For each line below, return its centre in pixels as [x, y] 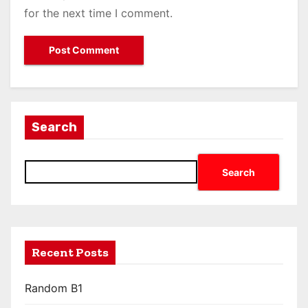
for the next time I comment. [98, 13]
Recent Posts [70, 253]
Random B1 [54, 288]
